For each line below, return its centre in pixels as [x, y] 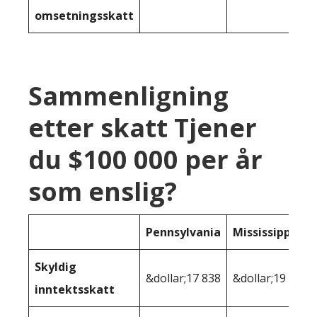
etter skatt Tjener [143, 128]
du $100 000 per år [145, 160]
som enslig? [103, 192]
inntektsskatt [75, 290]
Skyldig [56, 267]
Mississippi [264, 232]
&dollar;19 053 [270, 278]
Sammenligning [128, 96]
